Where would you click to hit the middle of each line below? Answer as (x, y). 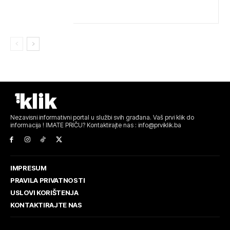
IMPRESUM (28, 168)
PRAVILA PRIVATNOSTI (48, 180)
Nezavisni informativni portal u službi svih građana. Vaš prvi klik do (102, 117)
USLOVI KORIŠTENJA (44, 192)
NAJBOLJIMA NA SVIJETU (114, 7)
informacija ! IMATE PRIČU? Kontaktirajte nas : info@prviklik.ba (96, 125)
